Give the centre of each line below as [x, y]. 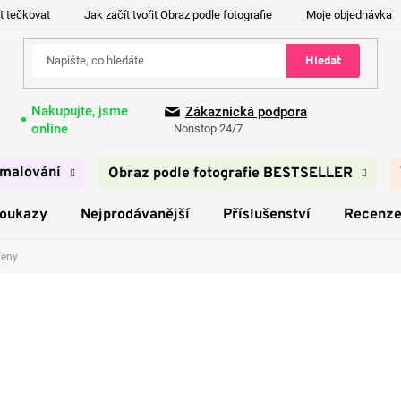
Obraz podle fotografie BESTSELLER [230, 174]
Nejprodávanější [135, 215]
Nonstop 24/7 [208, 129]
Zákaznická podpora [246, 112]
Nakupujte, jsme [79, 111]
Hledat [323, 61]
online [49, 128]
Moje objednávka [349, 15]
